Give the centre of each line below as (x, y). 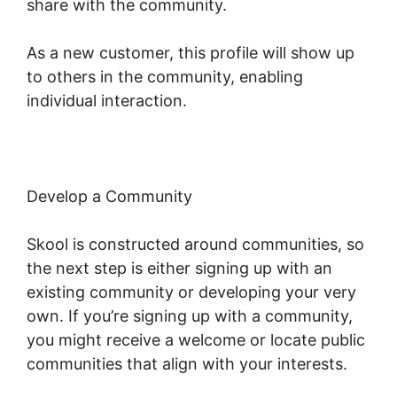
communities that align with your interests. (187, 364)
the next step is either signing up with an (179, 269)
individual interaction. (107, 101)
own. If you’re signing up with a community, (190, 316)
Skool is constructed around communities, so (195, 245)
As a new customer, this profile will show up (191, 53)
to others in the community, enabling (165, 77)
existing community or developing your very (191, 292)
